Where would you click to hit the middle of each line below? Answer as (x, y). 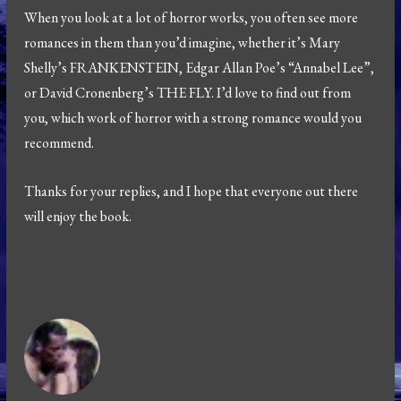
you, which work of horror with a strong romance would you (193, 117)
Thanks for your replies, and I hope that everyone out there (192, 191)
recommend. (60, 142)
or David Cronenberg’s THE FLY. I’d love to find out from (188, 92)
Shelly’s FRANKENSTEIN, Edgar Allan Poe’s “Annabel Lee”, (200, 67)
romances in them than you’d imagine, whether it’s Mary (183, 42)
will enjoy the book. (78, 216)
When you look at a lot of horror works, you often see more (192, 17)
